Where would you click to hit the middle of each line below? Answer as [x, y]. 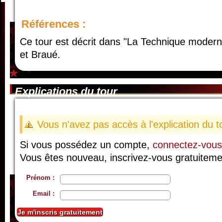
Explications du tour [66, 92]
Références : [54, 24]
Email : [44, 194]
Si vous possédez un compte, [86, 145]
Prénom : [40, 178]
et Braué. [40, 55]
